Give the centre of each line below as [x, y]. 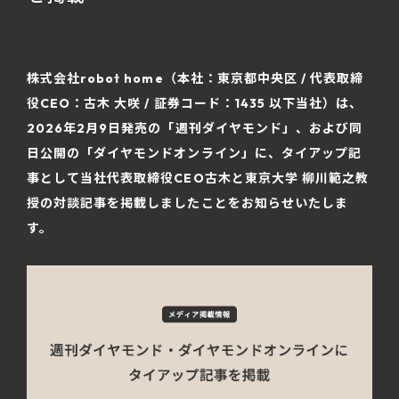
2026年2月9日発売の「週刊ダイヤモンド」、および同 [195, 128]
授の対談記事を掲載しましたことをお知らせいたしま [187, 203]
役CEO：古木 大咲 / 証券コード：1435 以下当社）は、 [195, 103]
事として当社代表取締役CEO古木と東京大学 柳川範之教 [198, 178]
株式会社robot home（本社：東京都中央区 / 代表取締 [195, 78]
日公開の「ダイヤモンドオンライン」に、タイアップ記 [194, 153]
